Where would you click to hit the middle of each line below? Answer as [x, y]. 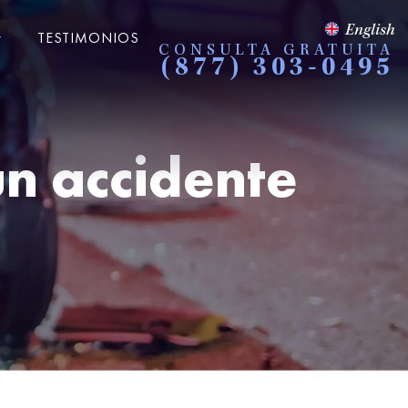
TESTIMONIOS [88, 38]
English [370, 31]
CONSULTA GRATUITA [276, 51]
